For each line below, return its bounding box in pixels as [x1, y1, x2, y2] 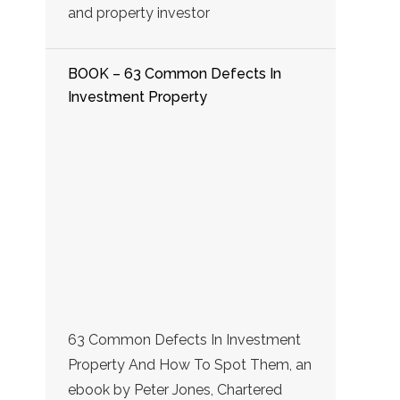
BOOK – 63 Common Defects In [68, 64, 281, 82]
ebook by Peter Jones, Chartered [68, 380, 282, 398]
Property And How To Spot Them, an [68, 355, 312, 373]
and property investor [68, 4, 210, 21]
